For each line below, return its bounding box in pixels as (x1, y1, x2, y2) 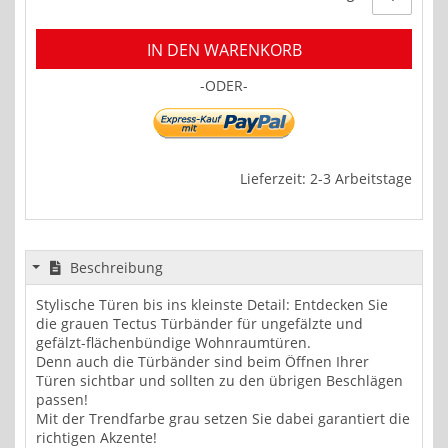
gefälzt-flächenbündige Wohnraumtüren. (36, 333, 311, 353)
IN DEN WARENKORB (146, 39, 302, 62)
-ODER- (200, 76, 248, 96)
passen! (36, 390, 88, 410)
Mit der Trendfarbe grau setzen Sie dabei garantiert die (36, 409, 410, 429)
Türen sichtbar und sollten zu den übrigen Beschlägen (36, 371, 403, 391)
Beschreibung (66, 258, 163, 278)
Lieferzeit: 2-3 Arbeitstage (240, 169, 412, 189)
